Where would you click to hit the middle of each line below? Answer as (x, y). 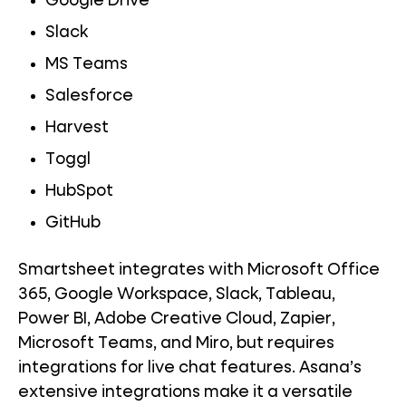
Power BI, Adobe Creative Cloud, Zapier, (177, 319)
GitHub (73, 223)
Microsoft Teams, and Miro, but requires (176, 344)
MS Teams (87, 65)
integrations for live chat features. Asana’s (190, 368)
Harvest (77, 128)
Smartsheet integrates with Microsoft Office (199, 271)
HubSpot (79, 192)
